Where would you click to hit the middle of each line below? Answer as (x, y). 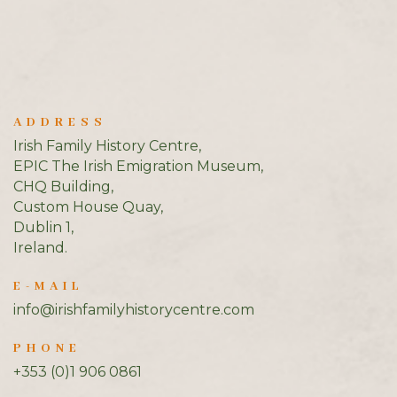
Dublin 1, (43, 227)
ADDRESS (60, 122)
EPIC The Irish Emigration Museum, (138, 166)
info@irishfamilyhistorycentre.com (133, 309)
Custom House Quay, (88, 206)
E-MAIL (48, 286)
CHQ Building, (63, 186)
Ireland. (40, 247)
